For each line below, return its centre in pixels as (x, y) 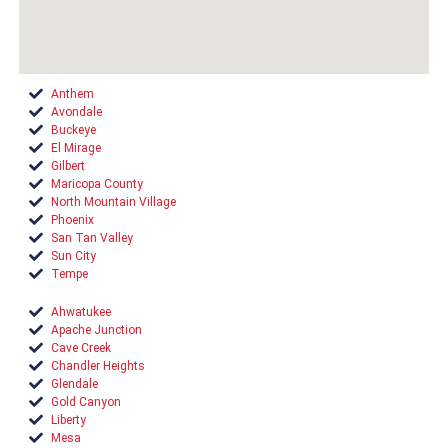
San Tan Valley (92, 238)
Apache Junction (97, 330)
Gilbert (68, 166)
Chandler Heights (98, 366)
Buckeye (74, 130)
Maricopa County (97, 184)
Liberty (69, 420)
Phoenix (73, 220)
